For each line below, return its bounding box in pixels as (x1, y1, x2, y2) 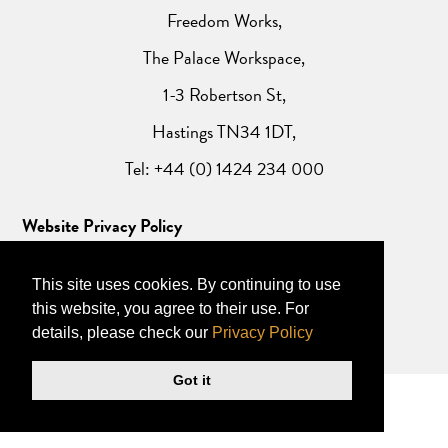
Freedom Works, (166, 7, 282, 34)
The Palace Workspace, (143, 44, 305, 71)
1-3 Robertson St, (162, 81, 286, 108)
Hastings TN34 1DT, (152, 118, 296, 145)
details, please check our (32, 323, 212, 341)
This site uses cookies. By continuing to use (32, 275, 341, 293)
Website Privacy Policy (22, 211, 183, 239)
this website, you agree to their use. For (32, 299, 309, 317)
